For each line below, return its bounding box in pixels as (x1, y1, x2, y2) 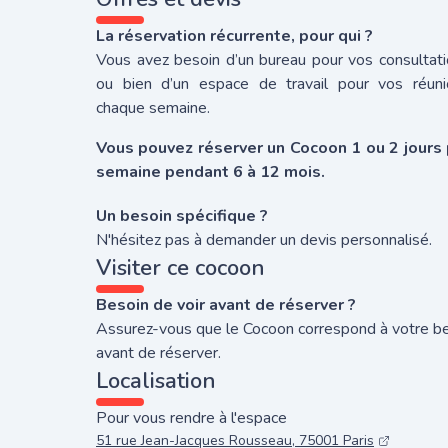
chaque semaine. (96, 97, 210, 119)
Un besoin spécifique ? (96, 205, 268, 227)
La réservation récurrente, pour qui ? (96, 25, 373, 47)
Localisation (96, 366, 216, 396)
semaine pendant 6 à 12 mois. (96, 161, 325, 183)
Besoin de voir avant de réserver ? (96, 294, 356, 316)
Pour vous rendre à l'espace (96, 407, 287, 429)
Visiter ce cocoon (96, 253, 265, 283)
